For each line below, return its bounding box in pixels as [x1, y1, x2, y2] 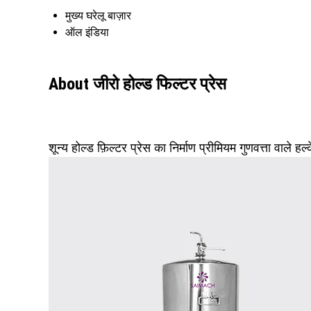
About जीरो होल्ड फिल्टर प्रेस [49, 74, 226, 94]
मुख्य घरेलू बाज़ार [65, 8, 131, 22]
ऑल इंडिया [65, 25, 109, 39]
